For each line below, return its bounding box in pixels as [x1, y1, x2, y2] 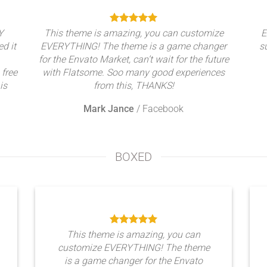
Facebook [142, 103, 184, 114]
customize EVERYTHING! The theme [57, 242, 210, 253]
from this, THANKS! [93, 80, 174, 91]
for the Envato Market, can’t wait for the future [38, 54, 229, 65]
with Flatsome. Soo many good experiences [42, 67, 225, 78]
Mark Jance [83, 103, 134, 114]
